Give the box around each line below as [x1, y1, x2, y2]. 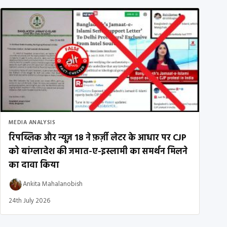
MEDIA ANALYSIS [9, 118, 56, 127]
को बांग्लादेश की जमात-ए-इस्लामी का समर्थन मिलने [9, 144, 188, 159]
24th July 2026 [9, 195, 50, 206]
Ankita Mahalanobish [23, 179, 83, 190]
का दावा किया [9, 158, 59, 172]
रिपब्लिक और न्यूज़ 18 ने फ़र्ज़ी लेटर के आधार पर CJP [9, 131, 187, 145]
